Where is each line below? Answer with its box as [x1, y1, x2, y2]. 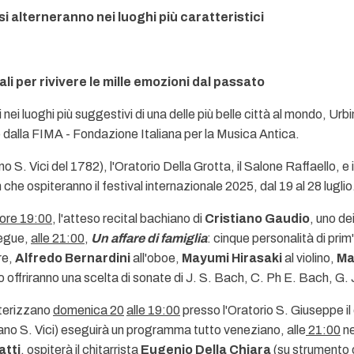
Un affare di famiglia [91, 232, 207, 245]
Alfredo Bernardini [15, 251, 130, 265]
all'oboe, [130, 251, 182, 265]
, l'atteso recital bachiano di [52, 212, 205, 225]
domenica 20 [53, 303, 124, 317]
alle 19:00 [126, 303, 180, 317]
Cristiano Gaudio [205, 212, 310, 225]
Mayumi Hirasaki [182, 251, 282, 265]
